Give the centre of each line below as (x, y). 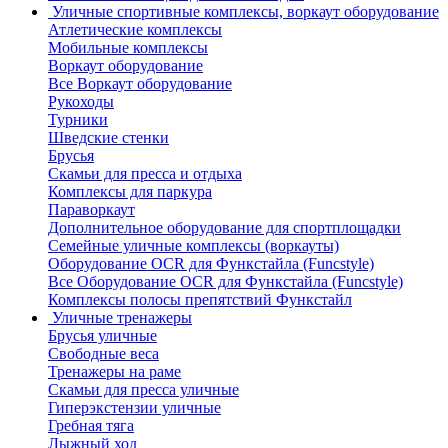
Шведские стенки (108, 137)
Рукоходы (81, 101)
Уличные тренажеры (122, 317)
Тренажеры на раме (114, 371)
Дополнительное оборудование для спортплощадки (224, 227)
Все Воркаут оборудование (140, 83)
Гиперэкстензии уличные (134, 407)
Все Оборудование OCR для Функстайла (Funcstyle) (225, 281)
